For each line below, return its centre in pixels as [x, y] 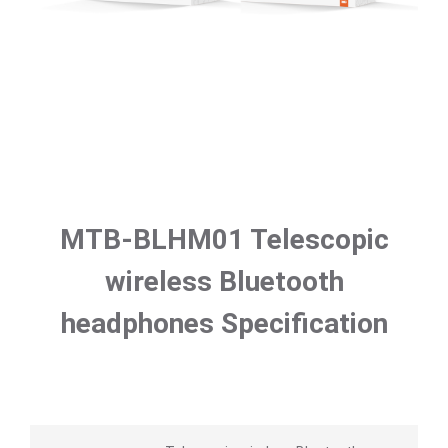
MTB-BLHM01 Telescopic [224, 240]
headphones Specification [224, 324]
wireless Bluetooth [224, 282]
